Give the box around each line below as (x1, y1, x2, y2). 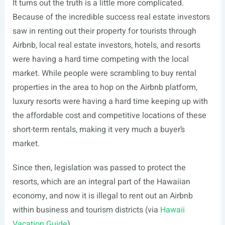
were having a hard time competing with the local (12, 53, 189, 66)
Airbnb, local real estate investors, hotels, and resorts (12, 39, 200, 52)
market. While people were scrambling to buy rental (12, 67, 196, 80)
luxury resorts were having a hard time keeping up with (12, 95, 208, 108)
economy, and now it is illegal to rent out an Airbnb (12, 190, 193, 202)
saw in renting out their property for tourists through (12, 25, 196, 38)
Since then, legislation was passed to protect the (12, 162, 186, 174)
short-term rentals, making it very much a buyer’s (12, 124, 185, 136)
